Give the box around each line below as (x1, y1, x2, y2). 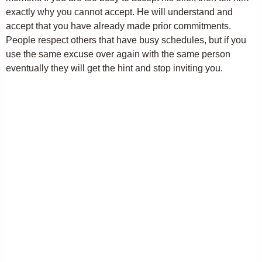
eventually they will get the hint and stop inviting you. (6, 63, 223, 73)
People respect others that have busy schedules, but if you (6, 35, 246, 45)
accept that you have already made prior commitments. (6, 21, 231, 31)
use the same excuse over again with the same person (6, 49, 230, 59)
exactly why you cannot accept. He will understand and (6, 7, 233, 17)
